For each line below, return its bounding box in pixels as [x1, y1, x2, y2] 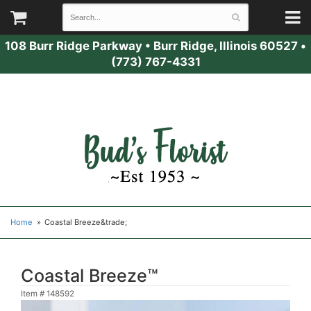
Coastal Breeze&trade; [44, 217, 128, 227]
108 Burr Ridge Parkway [5, 39, 142, 53]
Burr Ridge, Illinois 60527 [153, 39, 298, 53]
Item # [21, 289, 47, 299]
